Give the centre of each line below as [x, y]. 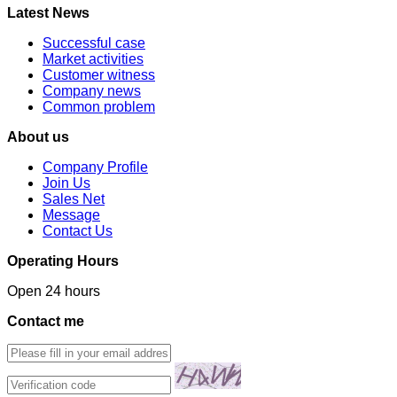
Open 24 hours [54, 291]
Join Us [66, 183]
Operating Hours [63, 261]
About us [38, 136]
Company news [92, 90]
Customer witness [99, 74]
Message [71, 214]
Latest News [48, 12]
